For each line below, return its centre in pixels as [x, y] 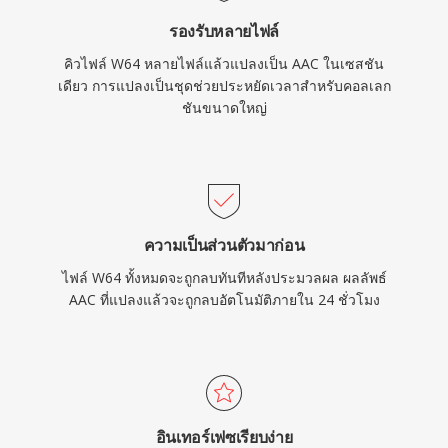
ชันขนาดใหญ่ [224, 107]
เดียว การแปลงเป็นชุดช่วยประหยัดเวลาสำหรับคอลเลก [224, 85]
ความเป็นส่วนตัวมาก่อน [224, 245]
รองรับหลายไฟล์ [224, 31]
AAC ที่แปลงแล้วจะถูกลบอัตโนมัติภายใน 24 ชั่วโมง [224, 299]
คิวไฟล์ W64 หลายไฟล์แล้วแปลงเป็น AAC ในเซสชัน [224, 63]
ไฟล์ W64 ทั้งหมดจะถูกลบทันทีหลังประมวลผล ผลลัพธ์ [224, 277]
